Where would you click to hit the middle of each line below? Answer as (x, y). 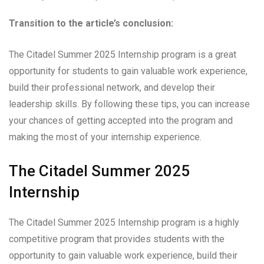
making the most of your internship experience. (105, 137)
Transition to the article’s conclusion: (91, 24)
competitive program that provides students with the (117, 239)
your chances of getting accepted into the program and (121, 121)
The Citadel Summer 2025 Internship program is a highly (124, 223)
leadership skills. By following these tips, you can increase (129, 104)
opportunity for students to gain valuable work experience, (128, 71)
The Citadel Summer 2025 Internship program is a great (123, 55)
